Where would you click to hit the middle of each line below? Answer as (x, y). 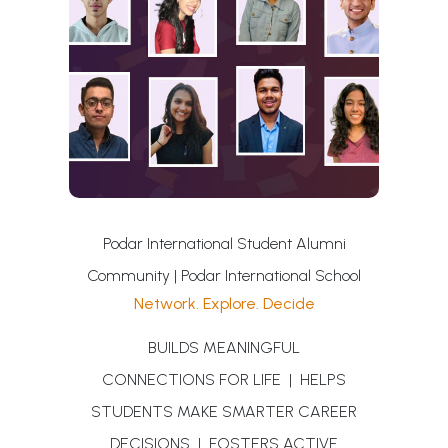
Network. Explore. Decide (224, 303)
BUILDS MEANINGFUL (223, 347)
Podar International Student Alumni (224, 243)
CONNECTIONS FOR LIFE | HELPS (223, 379)
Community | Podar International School (224, 275)
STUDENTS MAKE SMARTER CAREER (223, 411)
